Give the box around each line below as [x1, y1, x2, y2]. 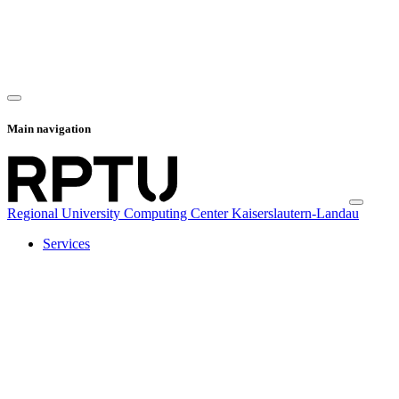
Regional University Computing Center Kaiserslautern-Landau [7, 205, 359, 221]
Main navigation [7, 121, 91, 135]
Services [43, 235, 90, 251]
